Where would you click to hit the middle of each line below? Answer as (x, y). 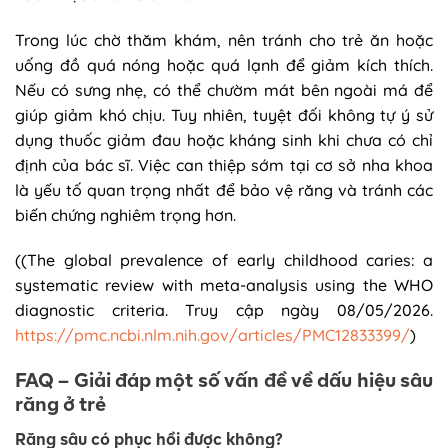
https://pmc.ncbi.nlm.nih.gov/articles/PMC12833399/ (212, 335)
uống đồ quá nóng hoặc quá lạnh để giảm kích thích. (224, 64)
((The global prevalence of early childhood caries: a (224, 260)
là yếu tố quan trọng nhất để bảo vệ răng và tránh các (224, 189)
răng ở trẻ (60, 405)
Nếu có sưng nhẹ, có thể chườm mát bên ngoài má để (224, 89)
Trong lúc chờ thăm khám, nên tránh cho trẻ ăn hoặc (224, 39)
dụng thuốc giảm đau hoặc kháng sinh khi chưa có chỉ (224, 139)
